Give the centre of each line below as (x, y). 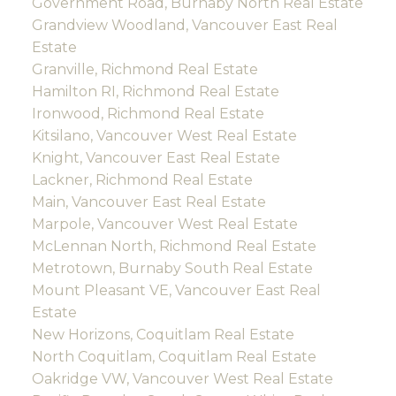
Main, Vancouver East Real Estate (148, 202)
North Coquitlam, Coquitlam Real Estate (174, 357)
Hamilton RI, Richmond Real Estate (155, 92)
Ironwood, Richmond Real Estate (148, 114)
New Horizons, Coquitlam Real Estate (163, 335)
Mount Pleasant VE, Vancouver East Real (176, 291)
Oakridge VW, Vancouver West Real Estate (182, 379)
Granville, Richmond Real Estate (145, 70)
